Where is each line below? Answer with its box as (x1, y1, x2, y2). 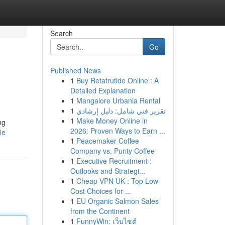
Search (50, 28, 73, 38)
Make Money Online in (76, 116, 148, 126)
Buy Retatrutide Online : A (76, 75, 159, 85)
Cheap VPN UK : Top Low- (76, 176, 161, 186)
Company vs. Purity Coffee (70, 146, 155, 156)
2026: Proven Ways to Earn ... (70, 126, 165, 136)
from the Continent (70, 206, 130, 216)
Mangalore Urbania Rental (76, 95, 160, 105)
